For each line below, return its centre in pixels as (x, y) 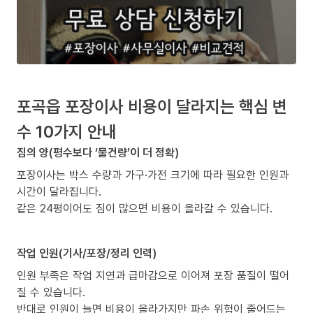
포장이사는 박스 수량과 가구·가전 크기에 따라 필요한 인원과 (153, 175)
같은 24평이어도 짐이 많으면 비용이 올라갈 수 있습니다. (145, 209)
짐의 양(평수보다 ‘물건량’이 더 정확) (98, 153)
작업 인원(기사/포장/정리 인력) (87, 253)
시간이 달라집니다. (59, 192)
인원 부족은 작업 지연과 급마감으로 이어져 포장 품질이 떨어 (153, 276)
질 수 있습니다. (51, 292)
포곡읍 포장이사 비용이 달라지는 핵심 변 (152, 106)
